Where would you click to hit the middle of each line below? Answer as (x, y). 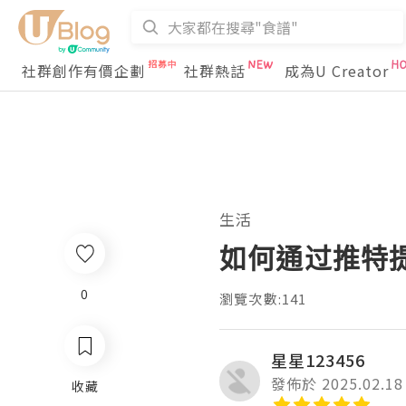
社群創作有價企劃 (83, 71)
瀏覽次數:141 (263, 299)
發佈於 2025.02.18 (337, 383)
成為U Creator (337, 71)
